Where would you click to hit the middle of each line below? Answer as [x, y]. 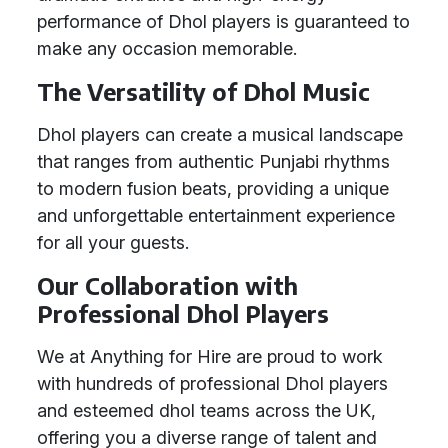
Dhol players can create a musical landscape [220, 134]
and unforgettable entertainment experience [216, 215]
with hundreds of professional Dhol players [212, 383]
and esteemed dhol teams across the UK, [206, 410]
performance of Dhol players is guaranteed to [223, 21]
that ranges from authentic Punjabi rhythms [213, 161]
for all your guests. [113, 242]
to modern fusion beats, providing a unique [213, 188]
